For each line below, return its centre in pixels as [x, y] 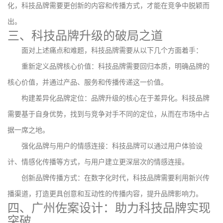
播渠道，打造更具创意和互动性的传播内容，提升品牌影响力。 [105, 193]
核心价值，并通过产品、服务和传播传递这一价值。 [88, 82]
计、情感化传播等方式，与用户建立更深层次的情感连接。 [98, 162]
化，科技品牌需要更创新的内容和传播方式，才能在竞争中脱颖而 [109, 5]
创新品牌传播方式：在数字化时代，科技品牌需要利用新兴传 [115, 177]
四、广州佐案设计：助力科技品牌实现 [109, 208]
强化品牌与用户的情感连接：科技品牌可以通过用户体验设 [112, 146]
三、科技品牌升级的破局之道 [85, 35]
